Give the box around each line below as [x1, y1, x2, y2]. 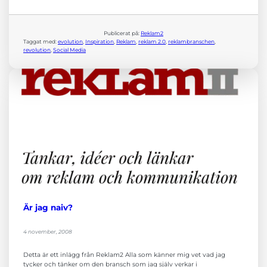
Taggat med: [23, 38, 58, 45]
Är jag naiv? [23, 203, 73, 213]
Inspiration [85, 38, 114, 45]
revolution [23, 46, 51, 54]
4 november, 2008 [23, 228, 72, 235]
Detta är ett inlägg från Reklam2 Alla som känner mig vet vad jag [23, 251, 225, 259]
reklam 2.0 [138, 38, 166, 45]
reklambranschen [168, 38, 215, 45]
